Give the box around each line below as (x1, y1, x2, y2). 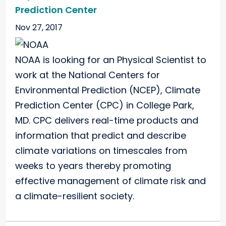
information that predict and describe (15, 129, 186, 142)
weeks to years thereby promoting (15, 159, 171, 173)
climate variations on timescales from (15, 144, 187, 157)
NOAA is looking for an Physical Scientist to (15, 53, 206, 67)
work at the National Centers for (15, 69, 160, 82)
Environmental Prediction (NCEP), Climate (15, 84, 200, 97)
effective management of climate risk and (15, 175, 206, 188)
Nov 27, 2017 (15, 22, 63, 34)
